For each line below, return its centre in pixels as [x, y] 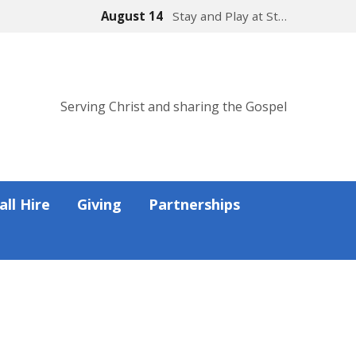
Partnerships [194, 204]
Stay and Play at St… [230, 16]
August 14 [133, 16]
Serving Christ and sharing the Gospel [174, 106]
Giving [99, 204]
